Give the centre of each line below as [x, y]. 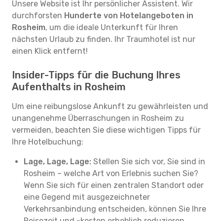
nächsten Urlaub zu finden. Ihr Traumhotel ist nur [104, 39]
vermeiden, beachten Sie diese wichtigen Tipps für [106, 130]
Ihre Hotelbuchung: [48, 142]
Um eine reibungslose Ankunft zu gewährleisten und [110, 106]
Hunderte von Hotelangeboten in [129, 16]
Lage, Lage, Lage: [57, 162]
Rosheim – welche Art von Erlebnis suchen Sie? [111, 173]
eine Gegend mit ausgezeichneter [87, 197]
